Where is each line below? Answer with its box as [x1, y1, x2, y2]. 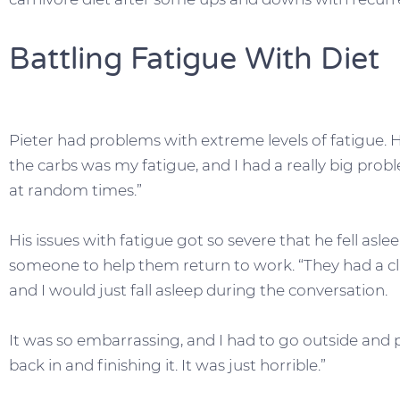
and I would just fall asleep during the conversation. [9, 281, 387, 300]
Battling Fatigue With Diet [9, 40, 379, 78]
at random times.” [9, 181, 142, 200]
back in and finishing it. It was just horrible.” [9, 356, 326, 375]
